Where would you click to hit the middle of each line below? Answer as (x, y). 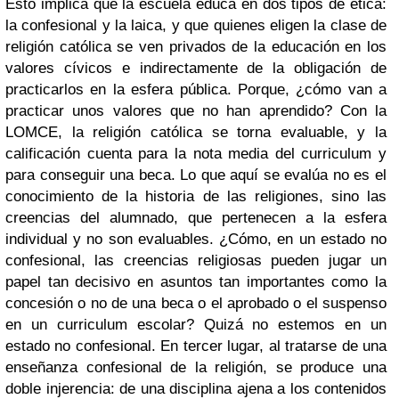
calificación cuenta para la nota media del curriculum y (196, 154)
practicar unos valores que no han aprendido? (173, 111)
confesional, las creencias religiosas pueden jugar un (196, 261)
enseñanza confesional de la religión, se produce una (196, 368)
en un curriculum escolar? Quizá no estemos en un (196, 325)
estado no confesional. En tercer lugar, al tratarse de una (196, 346)
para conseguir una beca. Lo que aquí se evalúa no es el (196, 175)
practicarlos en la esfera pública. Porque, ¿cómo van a (196, 90)
